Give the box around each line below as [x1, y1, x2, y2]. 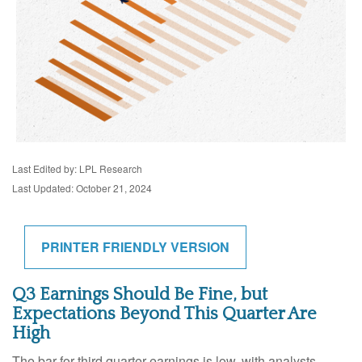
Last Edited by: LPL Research [12, 161, 142, 175]
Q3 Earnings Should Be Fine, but [12, 284, 267, 305]
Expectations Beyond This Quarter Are [12, 303, 317, 324]
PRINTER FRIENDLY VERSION [41, 237, 229, 256]
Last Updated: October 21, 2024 [12, 180, 152, 195]
